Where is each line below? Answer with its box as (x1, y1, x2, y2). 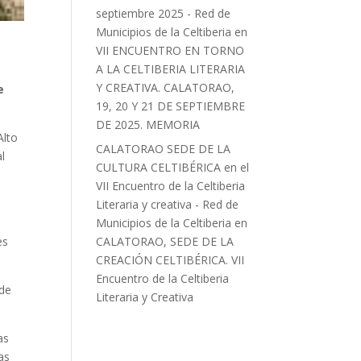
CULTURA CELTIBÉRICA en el (96, 160, 250, 175)
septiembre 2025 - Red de (96, 6, 231, 21)
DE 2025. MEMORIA (96, 117, 201, 132)
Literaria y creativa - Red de (96, 197, 239, 212)
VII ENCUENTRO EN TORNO (96, 43, 245, 58)
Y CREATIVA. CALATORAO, (96, 80, 235, 95)
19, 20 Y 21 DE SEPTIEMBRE (96, 98, 246, 114)
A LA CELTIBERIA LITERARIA (96, 61, 246, 77)
